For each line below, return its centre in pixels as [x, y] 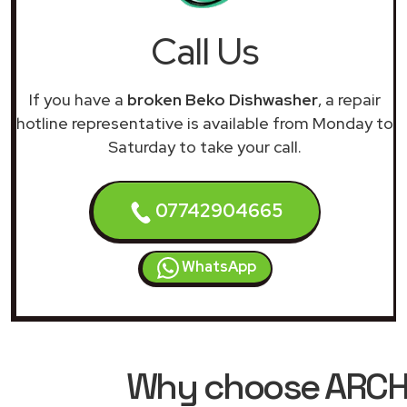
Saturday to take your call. [205, 147]
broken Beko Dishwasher [223, 99]
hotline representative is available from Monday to [205, 123]
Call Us [205, 51]
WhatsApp [217, 267]
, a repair [349, 99]
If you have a [78, 99]
